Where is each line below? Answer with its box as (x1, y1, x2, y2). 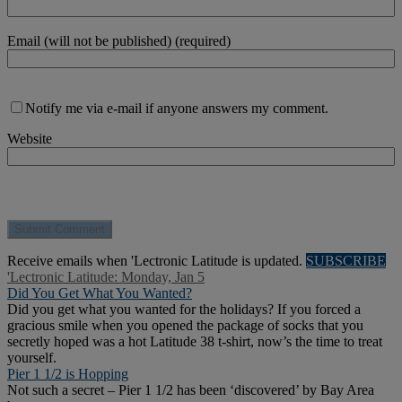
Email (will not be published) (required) (7, 33, 231, 49)
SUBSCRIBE (306, 253, 386, 269)
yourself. (7, 350, 57, 366)
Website (7, 131, 52, 147)
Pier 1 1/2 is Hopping (7, 366, 128, 382)
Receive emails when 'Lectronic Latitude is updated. (7, 253, 306, 269)
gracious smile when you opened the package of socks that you (7, 318, 363, 334)
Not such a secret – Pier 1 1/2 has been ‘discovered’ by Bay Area (7, 382, 374, 398)
